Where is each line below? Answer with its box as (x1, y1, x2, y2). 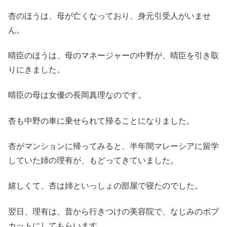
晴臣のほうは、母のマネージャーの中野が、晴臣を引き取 (8, 51, 219, 60)
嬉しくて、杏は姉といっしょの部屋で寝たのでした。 (8, 181, 203, 191)
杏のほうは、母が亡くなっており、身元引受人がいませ (8, 11, 211, 20)
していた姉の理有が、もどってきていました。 (8, 156, 178, 165)
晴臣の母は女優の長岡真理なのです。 (8, 91, 146, 100)
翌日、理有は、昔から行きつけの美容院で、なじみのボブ (8, 207, 219, 216)
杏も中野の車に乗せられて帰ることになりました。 (8, 116, 195, 125)
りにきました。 (8, 65, 65, 74)
